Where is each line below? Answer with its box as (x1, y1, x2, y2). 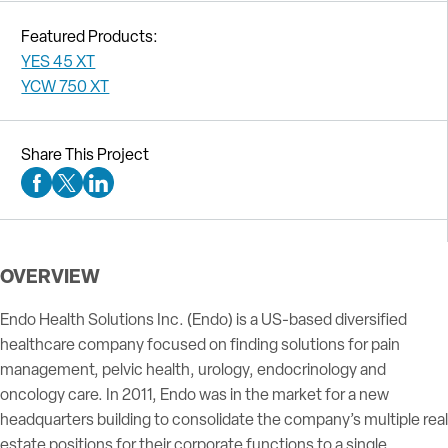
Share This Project (21, 144, 150, 166)
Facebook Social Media (35, 181, 193, 203)
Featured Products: (21, 25, 159, 47)
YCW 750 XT (21, 75, 110, 97)
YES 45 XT (21, 50, 96, 72)
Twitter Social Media (65, 181, 204, 203)
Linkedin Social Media (96, 181, 244, 203)
